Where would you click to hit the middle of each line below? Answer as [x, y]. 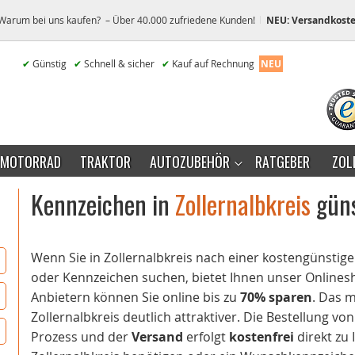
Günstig [50, 63]
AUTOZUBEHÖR [190, 161]
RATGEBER [282, 161]
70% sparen [276, 297]
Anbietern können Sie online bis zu [136, 297]
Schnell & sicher [120, 63]
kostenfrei [261, 337]
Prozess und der [81, 337]
